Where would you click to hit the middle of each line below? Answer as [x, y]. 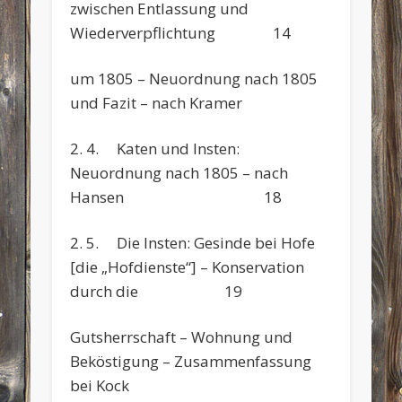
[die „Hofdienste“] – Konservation [188, 267]
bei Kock [100, 385]
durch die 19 [157, 291]
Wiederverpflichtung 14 [181, 32]
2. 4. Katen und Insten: [155, 148]
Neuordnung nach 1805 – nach [179, 172]
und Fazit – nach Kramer [157, 102]
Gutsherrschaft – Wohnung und [182, 336]
